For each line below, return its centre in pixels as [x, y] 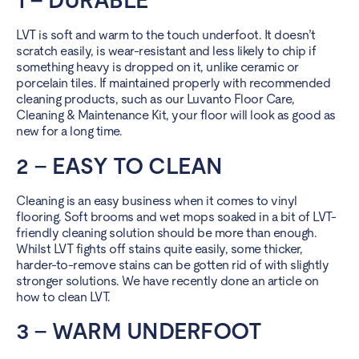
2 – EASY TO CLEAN [119, 165]
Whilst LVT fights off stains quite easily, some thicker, [159, 248]
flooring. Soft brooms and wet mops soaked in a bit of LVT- [176, 216]
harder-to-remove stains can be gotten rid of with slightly [172, 264]
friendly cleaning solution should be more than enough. [166, 232]
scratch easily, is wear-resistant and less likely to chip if [166, 51]
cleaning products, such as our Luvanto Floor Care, [155, 99]
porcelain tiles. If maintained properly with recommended [173, 83]
